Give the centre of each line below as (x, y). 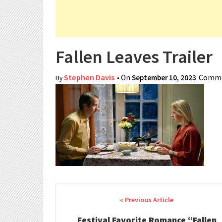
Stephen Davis (89, 78)
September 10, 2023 (164, 78)
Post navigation (104, 201)
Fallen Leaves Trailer (134, 57)
